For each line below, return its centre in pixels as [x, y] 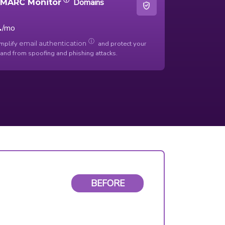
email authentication [52, 43]
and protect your [121, 43]
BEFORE [107, 184]
